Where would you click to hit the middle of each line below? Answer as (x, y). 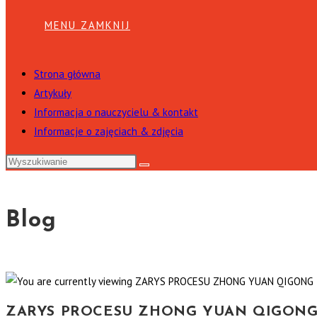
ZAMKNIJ (105, 25)
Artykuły (53, 93)
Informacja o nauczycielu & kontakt (116, 112)
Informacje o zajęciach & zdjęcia (109, 131)
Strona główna (67, 74)
